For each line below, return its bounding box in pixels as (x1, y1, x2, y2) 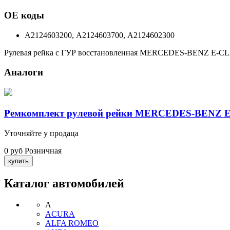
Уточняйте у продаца (4, 128, 79, 138)
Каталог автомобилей (4, 176, 124, 190)
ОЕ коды (4, 10, 44, 21)
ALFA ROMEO (45, 219, 99, 228)
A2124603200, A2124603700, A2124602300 (25, 30, 175, 40)
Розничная (25, 146, 62, 155)
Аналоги (4, 67, 43, 78)
